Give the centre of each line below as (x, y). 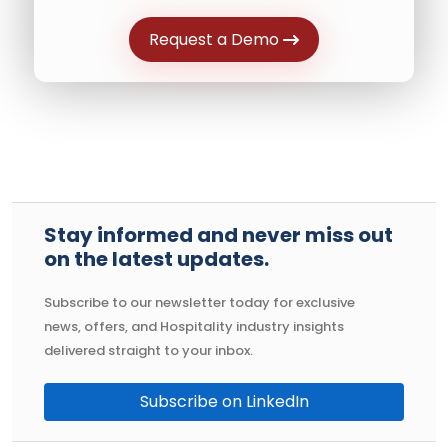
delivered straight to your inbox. (148, 350)
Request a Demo (216, 39)
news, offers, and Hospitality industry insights (194, 326)
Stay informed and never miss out (218, 234)
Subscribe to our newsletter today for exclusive (199, 302)
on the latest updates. (156, 258)
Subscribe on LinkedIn (224, 401)
